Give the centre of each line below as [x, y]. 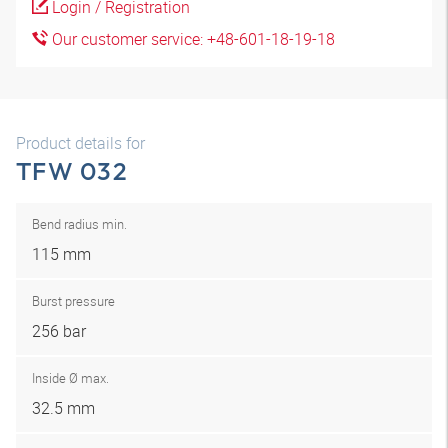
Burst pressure [73, 301]
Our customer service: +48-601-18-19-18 [191, 39]
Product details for [80, 143]
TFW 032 [72, 171]
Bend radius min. [79, 224]
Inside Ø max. [70, 378]
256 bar [59, 331]
